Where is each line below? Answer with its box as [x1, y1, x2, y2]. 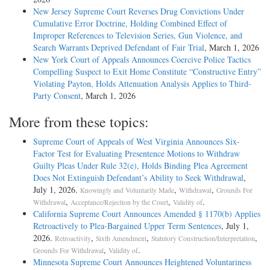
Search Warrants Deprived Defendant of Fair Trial [33, 42, 204, 54]
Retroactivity [55, 234, 91, 243]
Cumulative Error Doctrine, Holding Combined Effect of [33, 17, 227, 30]
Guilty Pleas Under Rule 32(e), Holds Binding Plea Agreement [33, 160, 248, 172]
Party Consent [33, 90, 81, 102]
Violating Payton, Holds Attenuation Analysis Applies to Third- [33, 78, 251, 90]
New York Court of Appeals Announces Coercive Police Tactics [33, 54, 251, 66]
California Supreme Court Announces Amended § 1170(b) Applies [33, 208, 260, 220]
